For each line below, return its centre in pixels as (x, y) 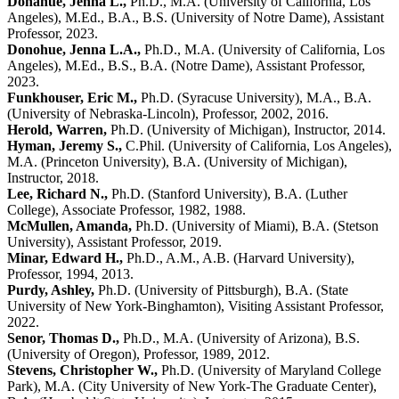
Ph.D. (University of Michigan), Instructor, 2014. (246, 129)
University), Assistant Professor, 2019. (114, 241)
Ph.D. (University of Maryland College (269, 370)
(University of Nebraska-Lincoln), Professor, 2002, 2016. (168, 113)
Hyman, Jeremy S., (65, 145)
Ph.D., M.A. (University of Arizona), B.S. (240, 338)
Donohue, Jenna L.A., (74, 49)
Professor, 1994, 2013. (70, 273)
